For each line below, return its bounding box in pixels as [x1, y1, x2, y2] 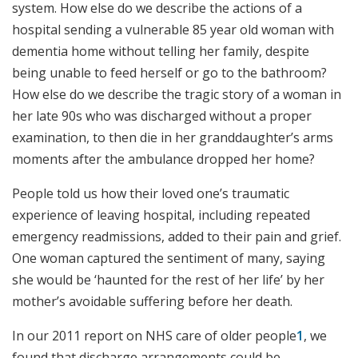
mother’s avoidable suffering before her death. [12, 292, 292, 311]
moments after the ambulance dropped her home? [12, 150, 315, 169]
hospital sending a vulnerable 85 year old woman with [12, 21, 334, 39]
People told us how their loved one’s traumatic [12, 185, 289, 203]
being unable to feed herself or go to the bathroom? [12, 64, 327, 82]
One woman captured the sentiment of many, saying [12, 249, 325, 268]
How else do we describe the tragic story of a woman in [12, 86, 341, 104]
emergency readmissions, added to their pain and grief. [12, 228, 341, 246]
